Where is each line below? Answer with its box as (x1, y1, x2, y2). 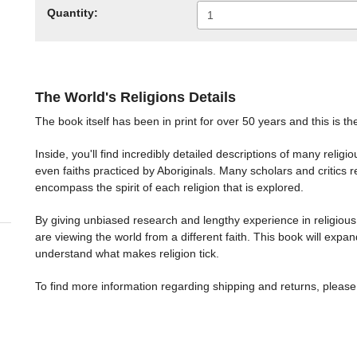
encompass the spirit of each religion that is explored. (35, 181, 304, 194)
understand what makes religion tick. (35, 247, 219, 260)
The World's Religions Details (35, 89, 236, 105)
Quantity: (47, 6, 98, 19)
